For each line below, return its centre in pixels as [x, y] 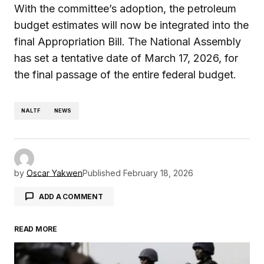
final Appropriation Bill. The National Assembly [128, 41]
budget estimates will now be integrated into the [131, 25]
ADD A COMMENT [71, 196]
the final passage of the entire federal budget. [125, 74]
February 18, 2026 [158, 173]
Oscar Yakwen [55, 173]
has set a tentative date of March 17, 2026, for [126, 58]
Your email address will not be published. [120, 247]
